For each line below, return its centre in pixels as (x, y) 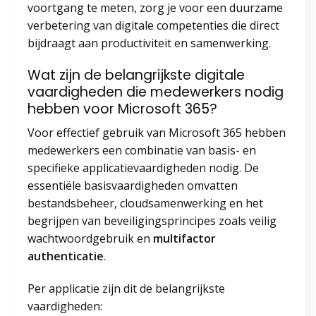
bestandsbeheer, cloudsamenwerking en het (145, 203)
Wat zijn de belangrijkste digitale (136, 75)
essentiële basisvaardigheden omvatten (133, 186)
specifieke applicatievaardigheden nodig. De (143, 168)
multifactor (184, 239)
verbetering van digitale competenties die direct (153, 25)
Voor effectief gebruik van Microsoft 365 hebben (157, 133)
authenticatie (66, 256)
